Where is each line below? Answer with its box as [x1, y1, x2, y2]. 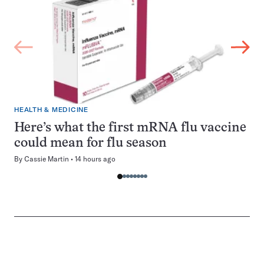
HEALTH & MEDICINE [14, 106, 88, 114]
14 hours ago [75, 154, 115, 163]
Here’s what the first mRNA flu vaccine [14, 122, 246, 134]
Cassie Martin [24, 154, 69, 163]
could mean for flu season [14, 137, 167, 150]
